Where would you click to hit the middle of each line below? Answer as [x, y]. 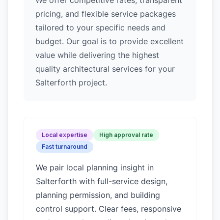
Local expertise [65, 135]
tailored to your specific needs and [100, 27]
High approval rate [126, 135]
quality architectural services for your [105, 69]
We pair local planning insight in [95, 167]
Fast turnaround [65, 147]
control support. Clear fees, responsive [109, 209]
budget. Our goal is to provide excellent [110, 41]
